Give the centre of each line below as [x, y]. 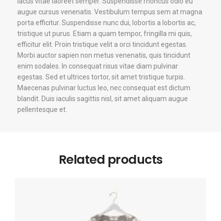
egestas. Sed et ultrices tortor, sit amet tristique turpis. [101, 77]
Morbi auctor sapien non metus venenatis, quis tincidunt [104, 55]
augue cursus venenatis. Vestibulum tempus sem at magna [110, 12]
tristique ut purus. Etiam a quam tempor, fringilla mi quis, [105, 34]
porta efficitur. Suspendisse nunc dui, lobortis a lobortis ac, [107, 23]
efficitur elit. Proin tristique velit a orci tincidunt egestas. [102, 45]
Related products [110, 160]
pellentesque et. [42, 110]
